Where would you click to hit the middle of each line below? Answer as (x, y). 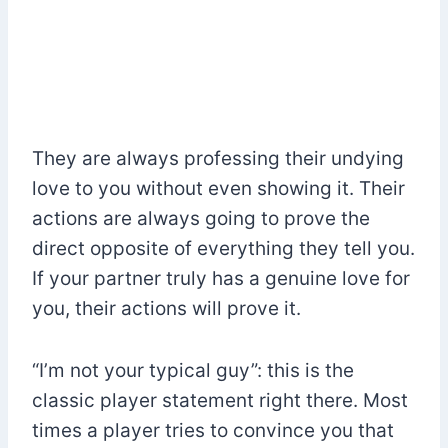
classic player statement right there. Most (220, 400)
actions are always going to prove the (201, 218)
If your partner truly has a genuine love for (221, 278)
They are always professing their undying (218, 158)
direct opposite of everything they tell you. (223, 248)
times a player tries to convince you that (213, 430)
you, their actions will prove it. (166, 308)
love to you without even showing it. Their (218, 188)
